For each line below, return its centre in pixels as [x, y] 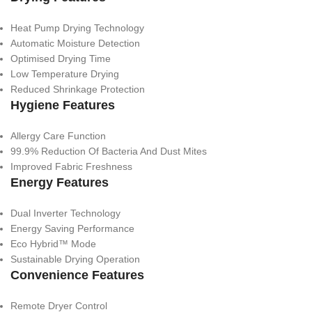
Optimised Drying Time [61, 58]
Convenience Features [77, 275]
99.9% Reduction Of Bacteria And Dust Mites [109, 151]
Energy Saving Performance [72, 228]
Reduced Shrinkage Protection [78, 89]
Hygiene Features [63, 105]
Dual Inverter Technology [65, 213]
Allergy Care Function [58, 135]
